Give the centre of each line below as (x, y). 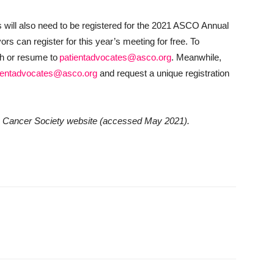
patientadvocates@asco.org (115, 57)
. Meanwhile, (196, 57)
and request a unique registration (163, 73)
